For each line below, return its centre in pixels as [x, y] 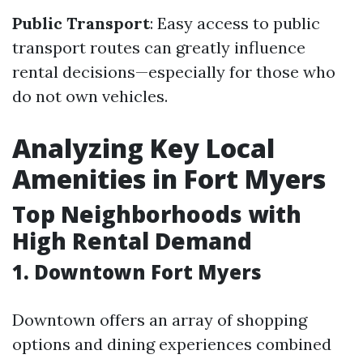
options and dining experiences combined [172, 344]
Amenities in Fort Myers [169, 179]
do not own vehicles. [90, 96]
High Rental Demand [132, 241]
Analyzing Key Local [143, 148]
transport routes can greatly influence [159, 47]
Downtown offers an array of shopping [160, 320]
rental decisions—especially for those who [174, 72]
